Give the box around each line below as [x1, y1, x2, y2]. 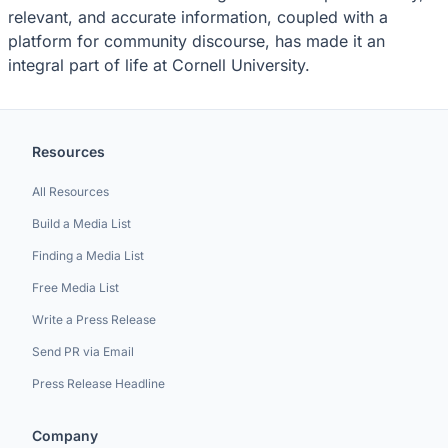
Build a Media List [32, 216, 131, 231]
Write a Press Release [32, 312, 156, 327]
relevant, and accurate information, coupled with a [8, 6, 388, 27]
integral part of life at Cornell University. [8, 54, 310, 75]
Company [32, 427, 98, 444]
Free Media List [32, 280, 119, 295]
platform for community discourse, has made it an [8, 30, 385, 51]
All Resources [32, 184, 109, 199]
